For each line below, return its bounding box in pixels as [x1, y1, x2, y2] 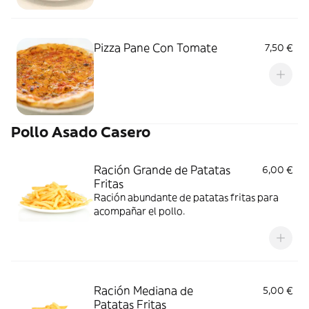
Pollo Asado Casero [11, 123, 150, 141]
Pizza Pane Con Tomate [94, 41, 217, 54]
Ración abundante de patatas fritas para [94, 191, 279, 203]
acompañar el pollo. [94, 205, 185, 217]
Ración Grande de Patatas [94, 163, 230, 177]
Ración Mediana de [94, 283, 193, 297]
